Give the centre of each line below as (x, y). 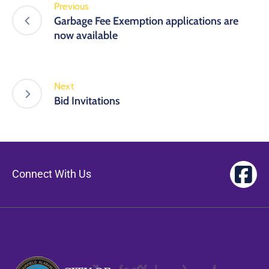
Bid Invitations (87, 101)
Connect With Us (52, 174)
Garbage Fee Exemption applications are (146, 21)
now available (86, 35)
